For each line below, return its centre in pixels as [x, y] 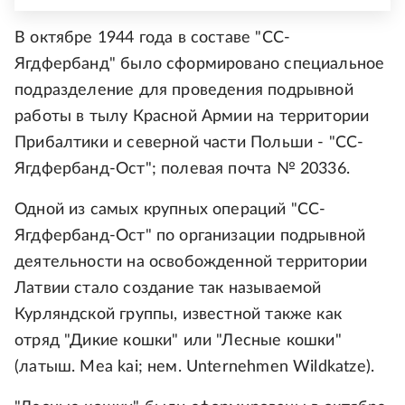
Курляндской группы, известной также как [179, 314]
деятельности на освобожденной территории [191, 262]
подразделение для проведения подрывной [184, 90]
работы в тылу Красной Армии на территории [192, 116]
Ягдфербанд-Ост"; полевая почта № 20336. [183, 169]
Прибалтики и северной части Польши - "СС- [189, 142]
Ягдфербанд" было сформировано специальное [200, 64]
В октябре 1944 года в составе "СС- [153, 38]
